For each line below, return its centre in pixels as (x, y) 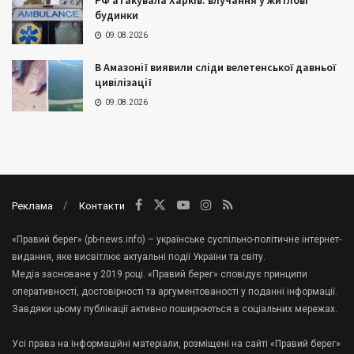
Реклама (32, 206)
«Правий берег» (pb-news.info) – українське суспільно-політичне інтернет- (177, 240)
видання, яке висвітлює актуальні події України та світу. (139, 257)
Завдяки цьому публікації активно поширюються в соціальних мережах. (175, 309)
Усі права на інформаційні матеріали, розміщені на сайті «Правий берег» (176, 344)
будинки (117, 15)
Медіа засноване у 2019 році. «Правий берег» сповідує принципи (160, 275)
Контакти (102, 206)
